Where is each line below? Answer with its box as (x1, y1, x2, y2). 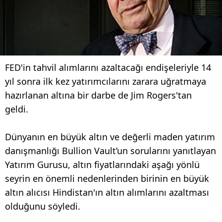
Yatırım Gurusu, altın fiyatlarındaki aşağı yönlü (5, 158, 200, 170)
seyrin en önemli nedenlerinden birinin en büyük (5, 172, 209, 184)
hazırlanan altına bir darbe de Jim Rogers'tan (5, 89, 192, 101)
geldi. (5, 103, 28, 115)
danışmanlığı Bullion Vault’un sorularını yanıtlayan (5, 144, 216, 157)
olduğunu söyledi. (5, 200, 80, 212)
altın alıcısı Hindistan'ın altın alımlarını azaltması (5, 186, 209, 198)
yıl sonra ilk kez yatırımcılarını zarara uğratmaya (5, 75, 206, 87)
